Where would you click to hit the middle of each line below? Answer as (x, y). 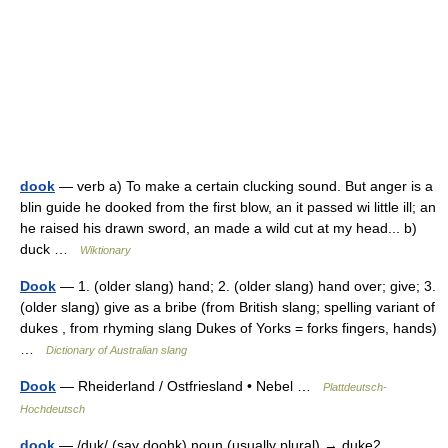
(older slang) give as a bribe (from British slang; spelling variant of (227, 307)
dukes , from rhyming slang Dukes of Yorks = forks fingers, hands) (228, 328)
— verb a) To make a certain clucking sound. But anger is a (244, 186)
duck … (50, 249)
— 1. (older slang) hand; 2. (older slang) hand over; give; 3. (246, 286)
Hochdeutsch (52, 409)
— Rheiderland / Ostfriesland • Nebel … (189, 386)
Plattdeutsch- (355, 387)
